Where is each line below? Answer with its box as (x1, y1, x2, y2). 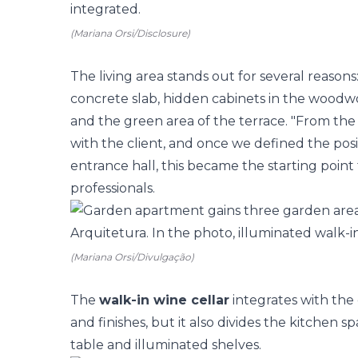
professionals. (70, 181, 155, 196)
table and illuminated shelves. (70, 337, 261, 352)
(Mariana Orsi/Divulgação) (70, 251, 194, 263)
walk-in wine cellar (99, 292, 229, 308)
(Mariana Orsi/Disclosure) (70, 27, 190, 39)
